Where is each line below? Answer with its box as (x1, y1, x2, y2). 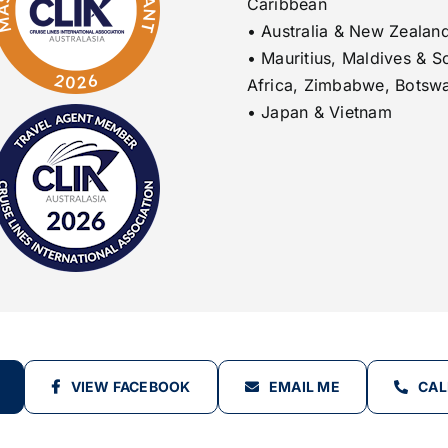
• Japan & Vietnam (246, 101, 392, 122)
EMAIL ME (268, 377, 340, 395)
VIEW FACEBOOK (70, 377, 191, 395)
